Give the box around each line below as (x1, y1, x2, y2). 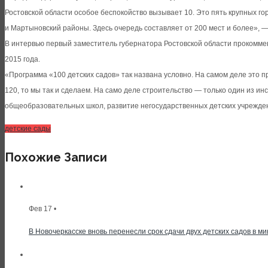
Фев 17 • (29, 205, 56, 214)
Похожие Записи (5, 150, 107, 165)
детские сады (5, 124, 51, 133)
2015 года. (5, 55, 40, 64)
